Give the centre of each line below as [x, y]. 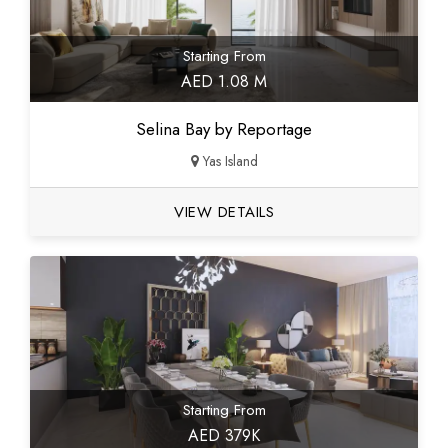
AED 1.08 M [224, 82]
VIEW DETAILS [224, 212]
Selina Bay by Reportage [224, 129]
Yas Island [228, 161]
